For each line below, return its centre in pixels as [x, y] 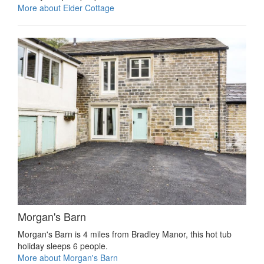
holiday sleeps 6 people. [63, 245]
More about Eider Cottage [66, 8]
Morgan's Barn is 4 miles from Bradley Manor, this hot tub [125, 234]
